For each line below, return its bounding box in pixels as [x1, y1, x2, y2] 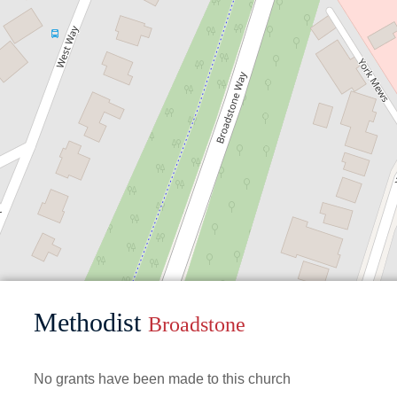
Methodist [33, 307, 148, 337]
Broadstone [147, 312, 245, 336]
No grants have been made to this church [33, 370, 291, 386]
